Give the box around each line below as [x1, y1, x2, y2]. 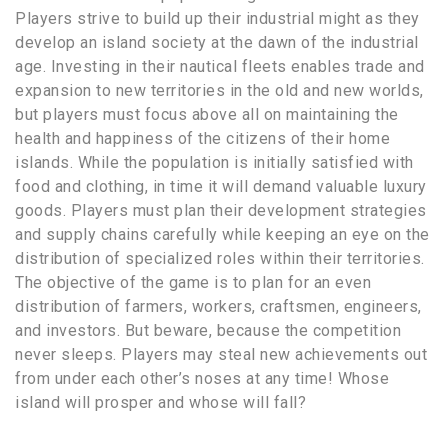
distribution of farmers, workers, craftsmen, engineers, [15, 297, 422, 317]
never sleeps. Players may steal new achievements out [15, 345, 427, 365]
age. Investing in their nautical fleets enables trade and [15, 57, 425, 77]
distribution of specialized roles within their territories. [15, 249, 425, 269]
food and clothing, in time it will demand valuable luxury [15, 177, 427, 197]
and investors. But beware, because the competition [15, 321, 401, 341]
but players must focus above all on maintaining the [15, 105, 399, 125]
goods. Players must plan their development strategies [15, 201, 427, 221]
